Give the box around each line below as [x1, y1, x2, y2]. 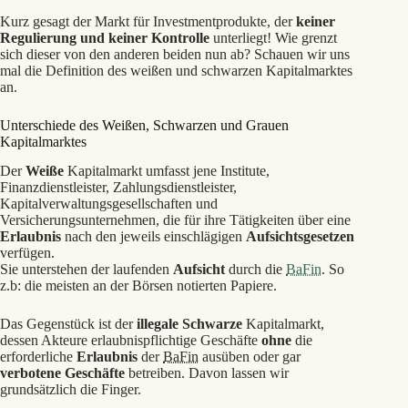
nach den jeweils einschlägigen [61, 229, 246, 245]
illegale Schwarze [137, 316, 242, 332]
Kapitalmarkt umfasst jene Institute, [64, 163, 270, 179]
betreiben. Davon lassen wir [125, 365, 289, 382]
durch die [225, 261, 286, 278]
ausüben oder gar [199, 349, 301, 365]
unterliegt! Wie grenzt [209, 29, 337, 46]
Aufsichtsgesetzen [246, 229, 354, 245]
